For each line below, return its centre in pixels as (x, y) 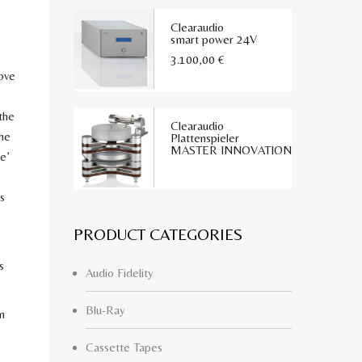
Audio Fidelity (120, 273)
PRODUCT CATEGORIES (158, 234)
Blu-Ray (105, 310)
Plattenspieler (205, 138)
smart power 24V (214, 39)
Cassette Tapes (124, 347)
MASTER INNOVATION (231, 150)
